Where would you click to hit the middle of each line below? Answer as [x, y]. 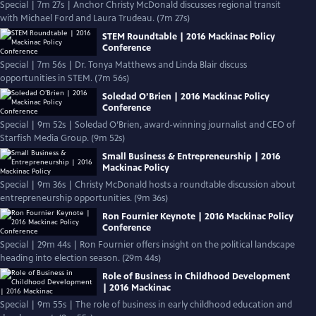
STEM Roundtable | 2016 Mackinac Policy [189, 36]
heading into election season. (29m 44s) [141, 258]
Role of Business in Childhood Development [196, 276]
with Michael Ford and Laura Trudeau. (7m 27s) [173, 18]
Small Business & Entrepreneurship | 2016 [192, 156]
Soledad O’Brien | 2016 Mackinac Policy [186, 96]
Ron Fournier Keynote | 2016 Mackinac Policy [198, 216]
